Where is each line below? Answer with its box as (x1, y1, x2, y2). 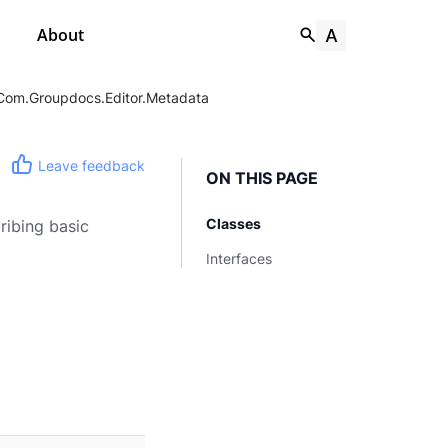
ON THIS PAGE (206, 168, 318, 188)
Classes (206, 215, 261, 232)
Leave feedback (38, 157, 145, 174)
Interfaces (206, 250, 272, 267)
